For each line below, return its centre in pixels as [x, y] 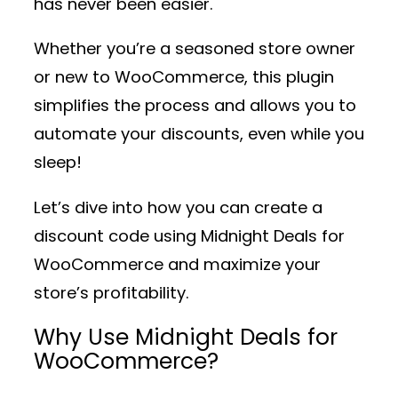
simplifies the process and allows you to [195, 106]
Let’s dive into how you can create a [178, 207]
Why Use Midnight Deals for [186, 338]
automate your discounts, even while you [199, 134]
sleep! [58, 163]
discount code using [117, 235]
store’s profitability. [111, 292]
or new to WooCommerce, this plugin [184, 77]
